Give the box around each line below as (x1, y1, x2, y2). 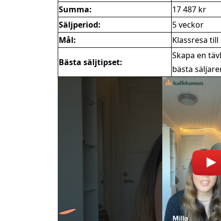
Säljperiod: (59, 19, 101, 30)
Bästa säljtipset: (59, 57, 122, 68)
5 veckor (172, 19, 204, 30)
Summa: (59, 4, 92, 15)
